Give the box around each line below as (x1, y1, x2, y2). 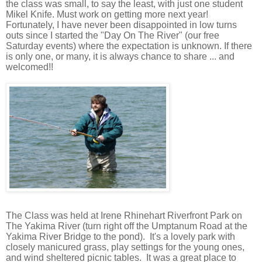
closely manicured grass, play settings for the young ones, (6, 242, 244, 253)
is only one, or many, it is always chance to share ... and (6, 51, 235, 62)
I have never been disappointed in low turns (57, 20, 237, 30)
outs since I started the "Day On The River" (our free (6, 30, 219, 41)
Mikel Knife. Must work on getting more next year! (6, 9, 211, 20)
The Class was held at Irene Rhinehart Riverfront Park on (6, 211, 242, 221)
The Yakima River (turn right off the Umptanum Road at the (6, 221, 247, 232)
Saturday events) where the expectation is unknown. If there (6, 41, 252, 51)
